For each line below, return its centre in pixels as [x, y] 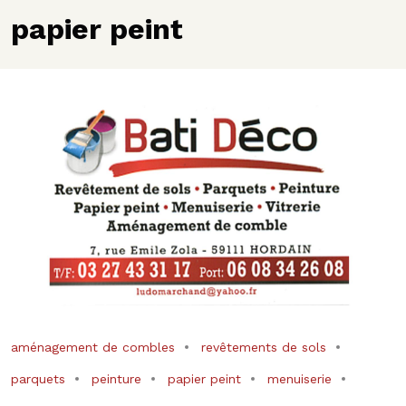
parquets [38, 378]
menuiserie [300, 378]
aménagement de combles [93, 347]
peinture [116, 378]
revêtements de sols [264, 347]
